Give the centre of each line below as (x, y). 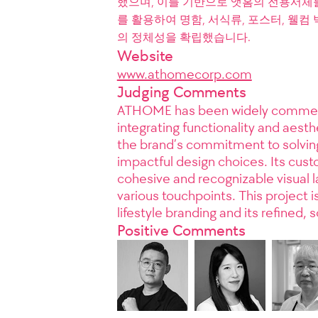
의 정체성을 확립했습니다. (183, 38)
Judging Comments (181, 92)
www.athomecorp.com (184, 74)
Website (145, 56)
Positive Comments (181, 231)
